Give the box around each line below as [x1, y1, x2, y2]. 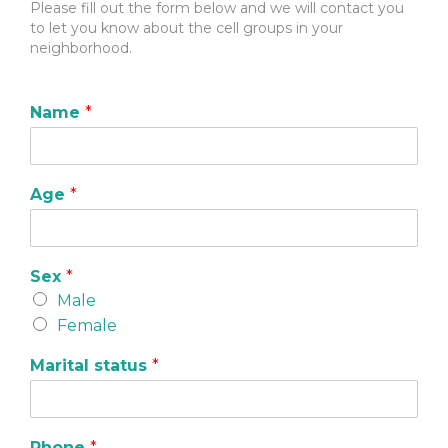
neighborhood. [30, 38, 132, 57]
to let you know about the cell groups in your [30, 18, 343, 37]
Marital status [30, 355, 152, 375]
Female [57, 315, 117, 335]
